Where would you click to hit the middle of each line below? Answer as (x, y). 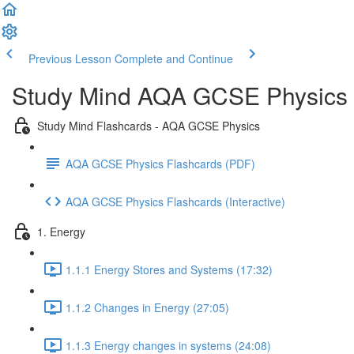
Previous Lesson (70, 58)
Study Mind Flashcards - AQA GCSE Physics (149, 125)
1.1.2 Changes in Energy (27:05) (147, 307)
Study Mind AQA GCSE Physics (180, 95)
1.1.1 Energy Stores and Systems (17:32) (169, 269)
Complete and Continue (174, 58)
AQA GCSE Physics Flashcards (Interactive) (175, 201)
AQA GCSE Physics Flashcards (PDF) (160, 163)
